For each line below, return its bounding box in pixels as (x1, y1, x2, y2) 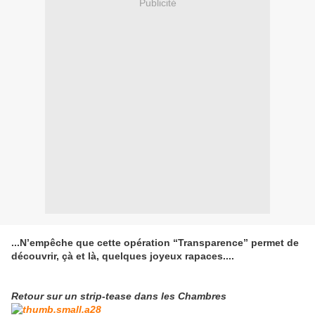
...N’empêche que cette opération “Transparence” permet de (11, 237, 299, 249)
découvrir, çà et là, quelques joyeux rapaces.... (11, 250, 234, 262)
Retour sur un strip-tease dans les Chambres (11, 290, 226, 302)
